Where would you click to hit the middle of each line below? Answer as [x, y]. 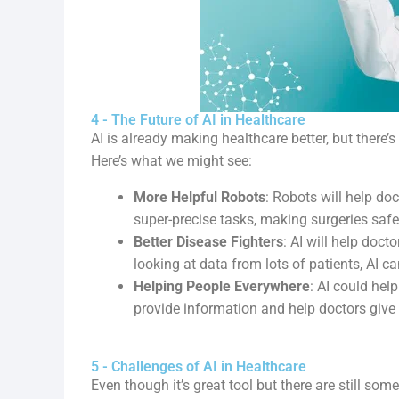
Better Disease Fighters [208, 242]
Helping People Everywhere [222, 286]
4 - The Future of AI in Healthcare [198, 120]
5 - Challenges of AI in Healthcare [199, 366]
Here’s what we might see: [171, 161]
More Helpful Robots [199, 197]
